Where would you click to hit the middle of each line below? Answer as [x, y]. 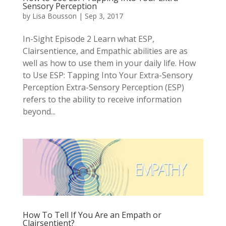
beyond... [39, 112]
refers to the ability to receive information [102, 100]
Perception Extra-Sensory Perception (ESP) [103, 88]
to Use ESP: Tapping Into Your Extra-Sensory [107, 75]
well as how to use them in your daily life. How [109, 63]
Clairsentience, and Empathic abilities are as [105, 51]
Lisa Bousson [54, 16]
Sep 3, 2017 [104, 16]
